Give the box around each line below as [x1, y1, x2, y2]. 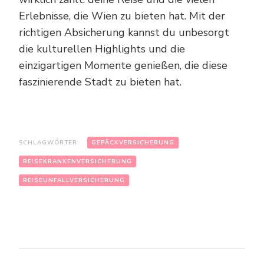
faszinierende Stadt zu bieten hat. [19, 74, 181, 89]
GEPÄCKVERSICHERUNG [91, 138, 174, 147]
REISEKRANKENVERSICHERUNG [23, 157, 132, 166]
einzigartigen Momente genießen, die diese [19, 58, 227, 72]
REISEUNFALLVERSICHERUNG [23, 176, 125, 184]
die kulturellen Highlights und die [19, 41, 185, 56]
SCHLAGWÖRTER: [19, 138, 80, 147]
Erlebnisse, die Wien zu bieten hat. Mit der [19, 8, 225, 23]
